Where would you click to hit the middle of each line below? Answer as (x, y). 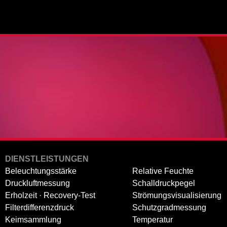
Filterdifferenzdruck (40, 207)
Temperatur (153, 219)
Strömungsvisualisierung (177, 195)
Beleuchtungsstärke (41, 171)
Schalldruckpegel (164, 183)
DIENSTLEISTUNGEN (47, 159)
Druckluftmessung (37, 183)
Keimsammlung (33, 219)
